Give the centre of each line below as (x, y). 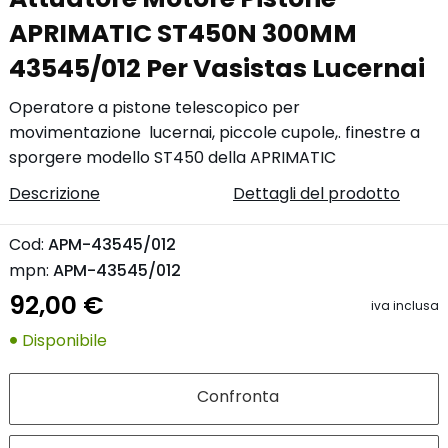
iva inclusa (405, 306)
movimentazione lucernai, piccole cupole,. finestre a (214, 133)
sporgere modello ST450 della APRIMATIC (172, 158)
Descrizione (54, 194)
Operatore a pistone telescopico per (154, 108)
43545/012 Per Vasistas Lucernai (217, 68)
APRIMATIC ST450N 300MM (183, 33)
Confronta (238, 396)
